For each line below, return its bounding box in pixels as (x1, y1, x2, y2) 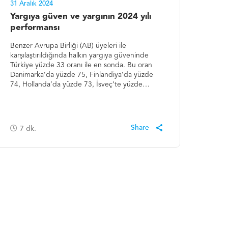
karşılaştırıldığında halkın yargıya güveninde (10, 52, 149, 60)
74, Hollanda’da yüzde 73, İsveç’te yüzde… (10, 81, 150, 89)
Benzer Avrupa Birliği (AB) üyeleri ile (10, 42, 126, 50)
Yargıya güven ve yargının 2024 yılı (10, 12, 151, 21)
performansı (10, 23, 60, 33)
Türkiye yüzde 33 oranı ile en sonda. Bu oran (10, 62, 152, 69)
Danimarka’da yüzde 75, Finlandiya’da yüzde (10, 71, 153, 79)
